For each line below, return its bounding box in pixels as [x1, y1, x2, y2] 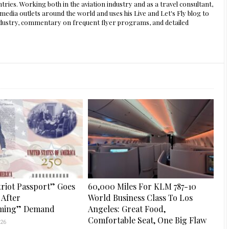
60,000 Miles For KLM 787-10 [88, 181, 197, 192]
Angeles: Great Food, [88, 203, 166, 215]
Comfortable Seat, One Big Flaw [88, 215, 207, 226]
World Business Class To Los [88, 192, 193, 203]
